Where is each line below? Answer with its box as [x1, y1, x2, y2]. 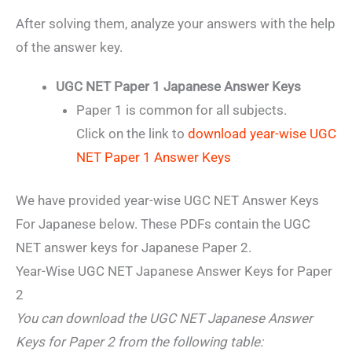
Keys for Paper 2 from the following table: [16, 334, 263, 350]
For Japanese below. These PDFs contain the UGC [16, 216, 310, 233]
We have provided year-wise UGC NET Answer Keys [16, 192, 319, 209]
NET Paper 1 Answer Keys [75, 148, 231, 165]
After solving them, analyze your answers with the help [16, 15, 335, 31]
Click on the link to [75, 125, 188, 141]
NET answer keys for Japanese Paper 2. [16, 240, 251, 256]
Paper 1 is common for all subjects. [75, 101, 287, 118]
